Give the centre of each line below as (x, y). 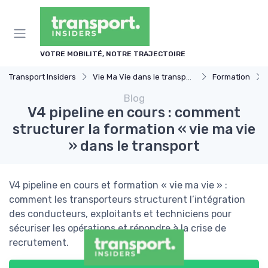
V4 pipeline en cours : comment (134, 112)
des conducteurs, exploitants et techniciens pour (120, 214)
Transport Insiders (42, 77)
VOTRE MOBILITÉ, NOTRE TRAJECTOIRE (113, 54)
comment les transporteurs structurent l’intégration (127, 200)
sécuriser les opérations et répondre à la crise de (118, 228)
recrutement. (39, 243)
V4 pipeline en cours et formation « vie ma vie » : (118, 185)
